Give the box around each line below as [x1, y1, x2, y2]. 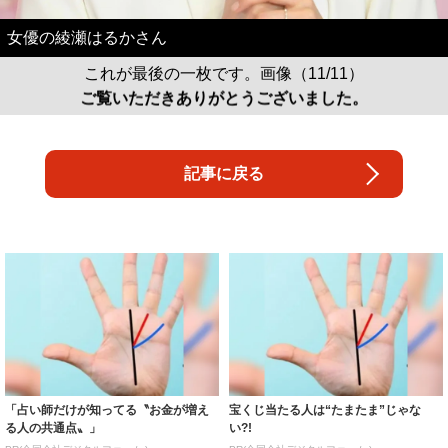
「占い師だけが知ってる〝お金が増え [5, 402, 209, 417]
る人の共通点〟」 [5, 420, 101, 435]
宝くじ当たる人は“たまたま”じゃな [229, 402, 421, 417]
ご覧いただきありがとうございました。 [80, 91, 368, 109]
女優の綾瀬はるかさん [7, 28, 167, 46]
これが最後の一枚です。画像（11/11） [84, 64, 364, 82]
